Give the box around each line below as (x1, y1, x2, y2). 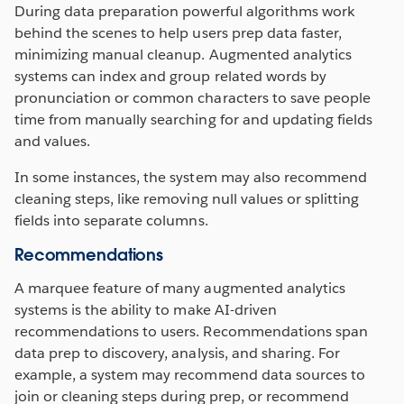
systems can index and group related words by (14, 66, 326, 86)
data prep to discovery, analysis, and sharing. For (14, 343, 340, 363)
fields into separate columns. (14, 210, 208, 230)
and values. (14, 131, 91, 151)
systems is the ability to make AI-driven (14, 299, 277, 319)
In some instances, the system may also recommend (14, 167, 367, 187)
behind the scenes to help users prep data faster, (14, 23, 342, 42)
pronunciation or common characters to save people (14, 87, 371, 107)
